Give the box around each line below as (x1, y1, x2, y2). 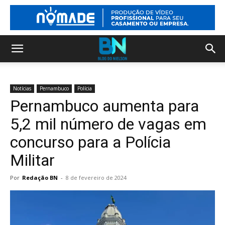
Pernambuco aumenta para (10, 96, 199, 116)
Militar (10, 151, 55, 170)
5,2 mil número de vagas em (10, 115, 206, 134)
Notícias (13, 85, 31, 92)
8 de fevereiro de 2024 (66, 174, 127, 181)
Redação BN (22, 174, 58, 181)
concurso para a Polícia (10, 133, 171, 152)
